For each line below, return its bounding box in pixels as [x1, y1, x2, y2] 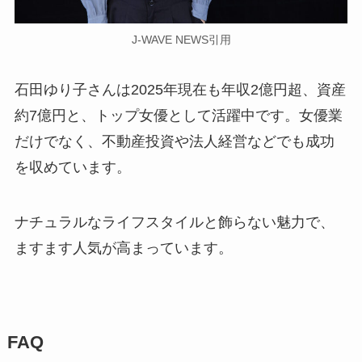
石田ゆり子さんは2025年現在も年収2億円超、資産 [14, 82, 346, 99]
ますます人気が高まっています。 [14, 239, 233, 256]
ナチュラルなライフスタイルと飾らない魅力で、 [14, 213, 335, 230]
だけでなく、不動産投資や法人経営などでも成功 [14, 133, 335, 150]
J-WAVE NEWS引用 [131, 33, 231, 47]
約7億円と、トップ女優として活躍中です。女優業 [14, 107, 343, 124]
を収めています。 [14, 159, 131, 176]
